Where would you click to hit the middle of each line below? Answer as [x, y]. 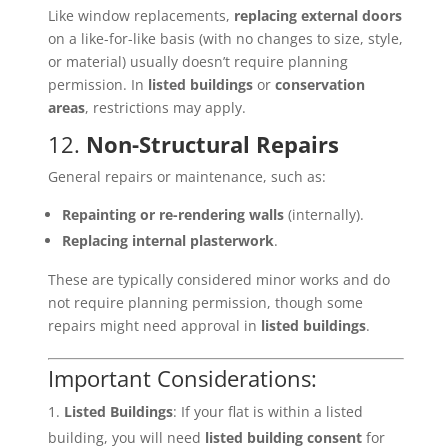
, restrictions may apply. [165, 108]
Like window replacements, [140, 16]
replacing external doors [317, 16]
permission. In [97, 85]
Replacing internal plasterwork [167, 241]
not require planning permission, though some [205, 303]
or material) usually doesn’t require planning [197, 62]
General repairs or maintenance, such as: [186, 177]
